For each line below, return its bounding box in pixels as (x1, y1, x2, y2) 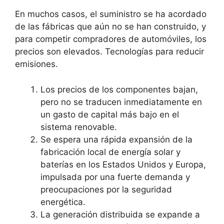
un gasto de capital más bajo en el (40, 109, 179, 119)
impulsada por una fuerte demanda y (40, 171, 190, 182)
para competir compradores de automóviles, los (15, 34, 206, 44)
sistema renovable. (40, 121, 117, 132)
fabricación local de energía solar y (40, 146, 180, 157)
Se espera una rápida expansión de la (40, 134, 192, 144)
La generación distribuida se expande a (40, 209, 200, 219)
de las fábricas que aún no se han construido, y (15, 21, 206, 32)
